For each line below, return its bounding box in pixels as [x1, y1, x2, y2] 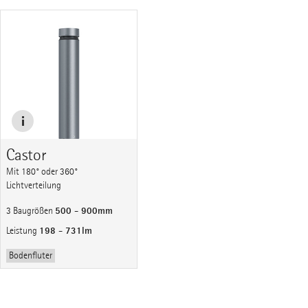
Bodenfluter [9, 250, 52, 262]
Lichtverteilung [6, 179, 61, 192]
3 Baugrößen [6, 205, 55, 217]
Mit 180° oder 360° [6, 166, 78, 178]
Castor [6, 145, 47, 165]
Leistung [6, 225, 39, 237]
